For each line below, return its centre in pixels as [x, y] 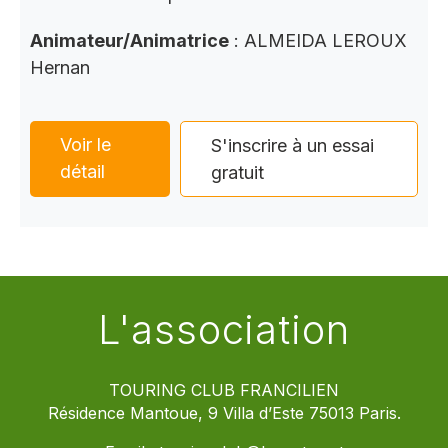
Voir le [85, 144]
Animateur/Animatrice [129, 40]
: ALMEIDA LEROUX [318, 40]
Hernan [60, 67]
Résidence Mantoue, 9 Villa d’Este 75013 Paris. [224, 413]
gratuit [238, 172]
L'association [224, 329]
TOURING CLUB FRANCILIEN [224, 390]
